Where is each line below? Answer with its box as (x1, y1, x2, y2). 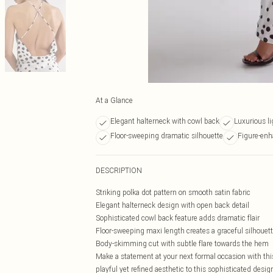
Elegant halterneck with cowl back (110, 116, 219, 126)
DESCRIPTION (96, 166, 142, 175)
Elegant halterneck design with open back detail (96, 200, 249, 210)
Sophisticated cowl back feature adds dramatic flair (96, 213, 260, 222)
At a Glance (96, 96, 133, 105)
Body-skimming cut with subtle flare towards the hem (96, 239, 269, 248)
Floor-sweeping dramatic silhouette (110, 131, 223, 140)
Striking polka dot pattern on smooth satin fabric (96, 188, 250, 197)
